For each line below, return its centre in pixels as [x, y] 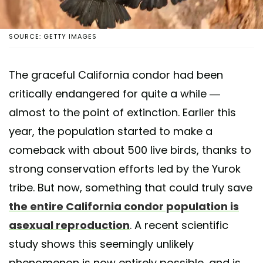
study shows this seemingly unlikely [101, 244]
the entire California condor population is [124, 206]
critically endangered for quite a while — [114, 93]
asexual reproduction [69, 225]
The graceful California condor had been [116, 75]
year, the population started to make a [111, 131]
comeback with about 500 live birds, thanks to [130, 150]
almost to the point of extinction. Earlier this [122, 112]
